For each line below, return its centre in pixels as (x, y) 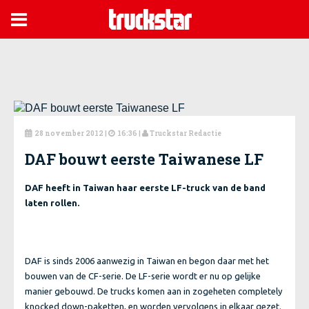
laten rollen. (52, 203)
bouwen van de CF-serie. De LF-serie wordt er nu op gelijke (143, 276)
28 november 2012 (69, 133)
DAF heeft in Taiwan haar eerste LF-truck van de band (145, 188)
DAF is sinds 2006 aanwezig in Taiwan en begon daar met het (147, 260)
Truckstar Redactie (186, 133)
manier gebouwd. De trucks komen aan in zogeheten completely (153, 291)
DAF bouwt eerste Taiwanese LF (144, 159)
